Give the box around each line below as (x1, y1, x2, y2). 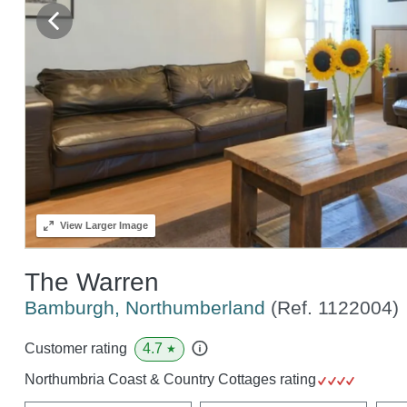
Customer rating (24, 341, 127, 357)
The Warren (24, 267, 159, 296)
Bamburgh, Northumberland (24, 296, 271, 318)
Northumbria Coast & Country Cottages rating (24, 371, 320, 387)
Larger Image (82, 219, 148, 231)
